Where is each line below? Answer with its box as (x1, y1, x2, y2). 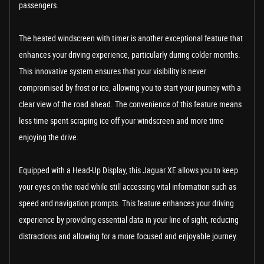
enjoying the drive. (19, 131, 79, 143)
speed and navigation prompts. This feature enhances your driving (19, 197, 234, 209)
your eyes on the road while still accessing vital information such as (19, 181, 236, 193)
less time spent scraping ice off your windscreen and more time (19, 115, 224, 127)
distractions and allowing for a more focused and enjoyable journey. (19, 230, 238, 242)
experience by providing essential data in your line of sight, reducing (19, 214, 239, 226)
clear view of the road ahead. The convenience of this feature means (19, 98, 242, 110)
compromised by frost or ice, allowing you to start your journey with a (19, 82, 241, 94)
